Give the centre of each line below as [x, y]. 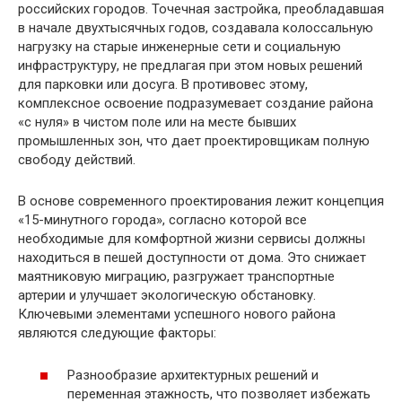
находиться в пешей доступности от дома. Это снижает [192, 258]
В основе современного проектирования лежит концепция [201, 201]
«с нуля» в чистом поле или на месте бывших [157, 122]
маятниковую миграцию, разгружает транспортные [176, 277]
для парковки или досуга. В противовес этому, [163, 85]
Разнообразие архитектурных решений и [193, 375]
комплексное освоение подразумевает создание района [196, 104]
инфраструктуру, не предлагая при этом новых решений [190, 66]
